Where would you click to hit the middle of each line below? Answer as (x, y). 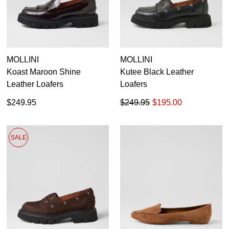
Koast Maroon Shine (44, 72)
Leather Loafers (35, 84)
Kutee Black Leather (157, 72)
